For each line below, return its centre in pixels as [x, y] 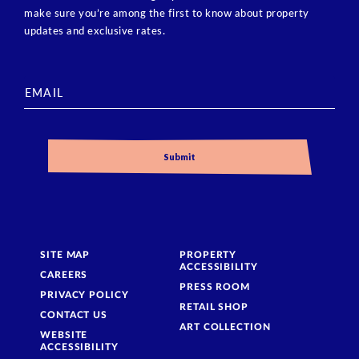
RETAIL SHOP [214, 307]
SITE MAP [65, 255]
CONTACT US [74, 315]
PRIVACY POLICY [85, 295]
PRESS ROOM [215, 287]
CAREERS [64, 275]
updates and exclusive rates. [95, 30]
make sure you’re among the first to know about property [167, 13]
